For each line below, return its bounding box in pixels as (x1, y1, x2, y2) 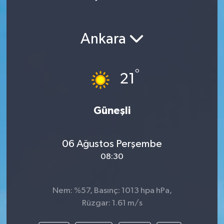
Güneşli (93, 105, 130, 116)
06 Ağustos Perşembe (62, 138, 162, 150)
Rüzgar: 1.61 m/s (81, 198, 142, 207)
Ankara (80, 32, 129, 47)
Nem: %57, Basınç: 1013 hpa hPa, (52, 186, 172, 195)
